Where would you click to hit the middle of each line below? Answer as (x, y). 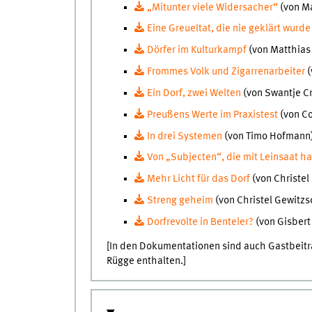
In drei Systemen (184, 136)
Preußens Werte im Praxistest (213, 115)
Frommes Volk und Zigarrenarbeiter (227, 72)
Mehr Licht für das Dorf (199, 179)
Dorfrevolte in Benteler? (200, 222)
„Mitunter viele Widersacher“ (212, 7)
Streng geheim (180, 201)
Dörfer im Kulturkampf (197, 50)
